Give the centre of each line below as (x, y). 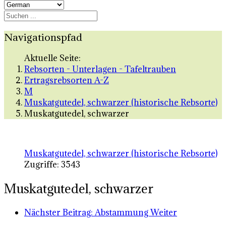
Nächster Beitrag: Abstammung (87, 213)
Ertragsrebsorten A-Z (67, 80)
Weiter (164, 213)
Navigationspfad (43, 37)
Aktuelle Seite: (54, 58)
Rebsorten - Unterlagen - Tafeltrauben (100, 69)
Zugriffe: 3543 (52, 165)
